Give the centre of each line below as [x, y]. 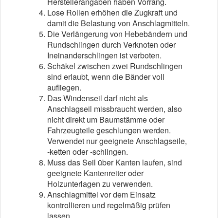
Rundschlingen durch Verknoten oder [111, 45]
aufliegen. [64, 87]
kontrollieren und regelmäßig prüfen [109, 205]
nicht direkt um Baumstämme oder [106, 119]
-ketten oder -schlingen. [88, 152]
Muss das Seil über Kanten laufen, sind [115, 162]
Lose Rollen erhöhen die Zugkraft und [112, 12]
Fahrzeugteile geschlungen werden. [109, 130]
